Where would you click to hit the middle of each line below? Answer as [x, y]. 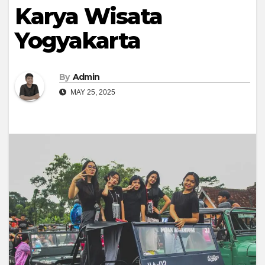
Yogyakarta [78, 41]
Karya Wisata [89, 17]
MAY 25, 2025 [92, 93]
